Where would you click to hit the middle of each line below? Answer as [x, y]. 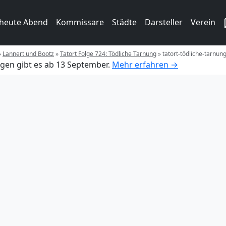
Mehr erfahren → [145, 64]
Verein [203, 22]
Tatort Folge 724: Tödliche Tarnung [108, 53]
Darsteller [164, 22]
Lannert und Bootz [28, 53]
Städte [124, 22]
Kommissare [80, 22]
